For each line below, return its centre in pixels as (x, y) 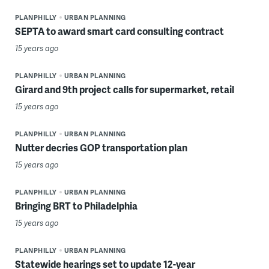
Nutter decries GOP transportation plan (101, 148)
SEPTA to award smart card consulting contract (119, 31)
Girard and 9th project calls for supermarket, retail (124, 89)
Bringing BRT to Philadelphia (76, 206)
